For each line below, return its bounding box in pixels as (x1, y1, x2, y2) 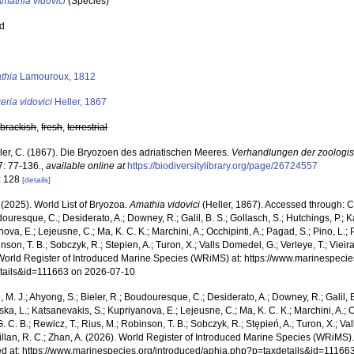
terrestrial (67, 122, 108, 133)
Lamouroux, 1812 (17, 71, 96, 82)
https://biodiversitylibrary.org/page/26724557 (127, 160, 318, 171)
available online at (46, 160, 126, 171)
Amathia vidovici (130, 199, 201, 210)
